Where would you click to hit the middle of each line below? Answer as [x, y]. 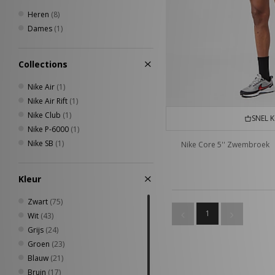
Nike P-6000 [48, 129]
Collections [43, 64]
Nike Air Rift [48, 101]
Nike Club [44, 115]
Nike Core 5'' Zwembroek [225, 145]
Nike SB [41, 143]
